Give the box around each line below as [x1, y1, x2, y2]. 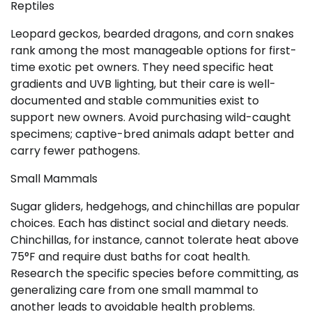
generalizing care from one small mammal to [10, 281, 258, 298]
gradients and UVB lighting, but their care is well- [10, 75, 276, 92]
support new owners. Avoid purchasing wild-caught [10, 109, 291, 125]
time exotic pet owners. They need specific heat [10, 58, 274, 75]
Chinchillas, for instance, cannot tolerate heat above [10, 231, 299, 248]
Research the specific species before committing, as [10, 265, 299, 281]
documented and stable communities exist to [10, 92, 259, 109]
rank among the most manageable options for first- [10, 42, 297, 58]
